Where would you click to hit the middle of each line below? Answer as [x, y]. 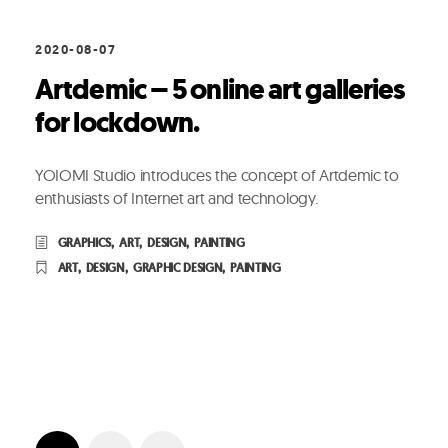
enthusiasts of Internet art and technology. [176, 198]
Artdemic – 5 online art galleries [220, 90]
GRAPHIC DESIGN [177, 268]
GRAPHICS [84, 243]
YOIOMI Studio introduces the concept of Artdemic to [217, 175]
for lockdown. [117, 123]
